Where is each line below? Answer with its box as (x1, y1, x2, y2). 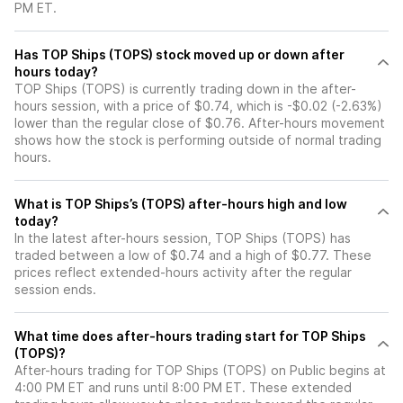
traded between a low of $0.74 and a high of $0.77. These (14, 247, 372, 264)
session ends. (14, 282, 96, 298)
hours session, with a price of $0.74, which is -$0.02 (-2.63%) (14, 98, 382, 114)
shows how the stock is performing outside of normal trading (14, 132, 381, 148)
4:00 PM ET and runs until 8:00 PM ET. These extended (14, 380, 352, 396)
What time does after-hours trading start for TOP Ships (14, 328, 366, 345)
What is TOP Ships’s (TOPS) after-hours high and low (14, 196, 347, 212)
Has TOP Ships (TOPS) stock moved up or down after (14, 47, 156, 63)
